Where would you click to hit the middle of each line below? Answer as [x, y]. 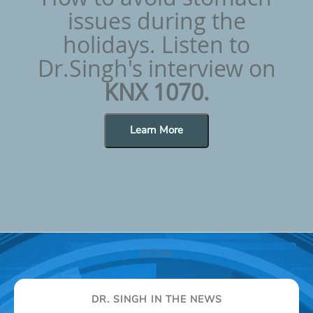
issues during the [156, 20]
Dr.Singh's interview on [156, 68]
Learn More [156, 130]
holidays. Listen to [156, 44]
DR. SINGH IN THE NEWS [156, 299]
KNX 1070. [156, 92]
